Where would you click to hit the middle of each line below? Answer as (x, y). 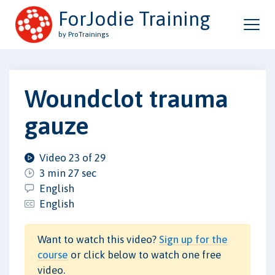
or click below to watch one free (145, 254)
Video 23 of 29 (72, 157)
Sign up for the (193, 239)
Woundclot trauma (126, 98)
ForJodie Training (134, 19)
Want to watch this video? (98, 239)
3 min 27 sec (68, 173)
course (53, 254)
